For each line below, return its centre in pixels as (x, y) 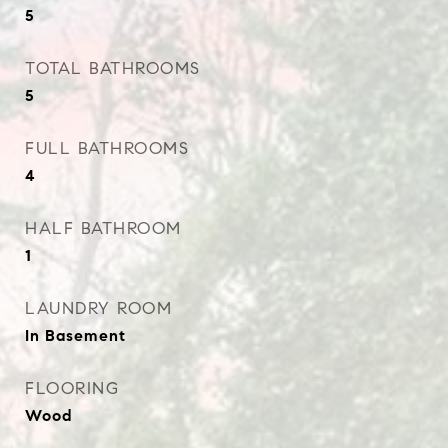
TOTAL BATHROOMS (113, 68)
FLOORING (72, 388)
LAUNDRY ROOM (98, 308)
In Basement (75, 335)
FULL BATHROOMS (107, 148)
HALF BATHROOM (103, 228)
